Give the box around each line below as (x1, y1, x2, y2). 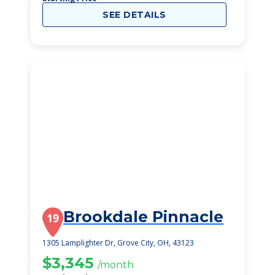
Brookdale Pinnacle (63, 207, 223, 226)
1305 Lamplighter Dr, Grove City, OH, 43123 (42, 238, 194, 248)
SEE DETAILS (103, 9, 166, 20)
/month (98, 259, 134, 271)
